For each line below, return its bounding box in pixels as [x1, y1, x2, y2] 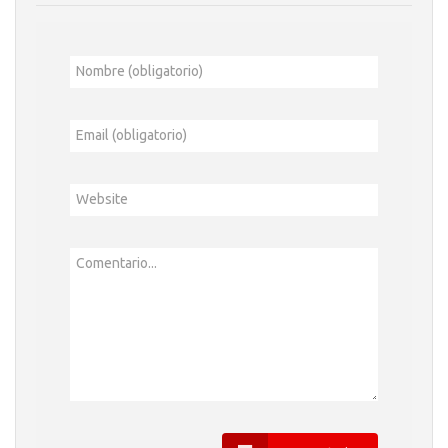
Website [76, 191, 128, 207]
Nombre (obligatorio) [76, 63, 203, 79]
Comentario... [76, 255, 157, 271]
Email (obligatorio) [76, 127, 187, 143]
